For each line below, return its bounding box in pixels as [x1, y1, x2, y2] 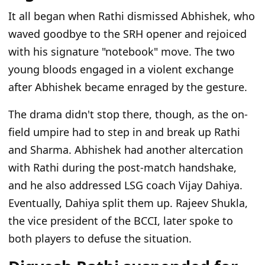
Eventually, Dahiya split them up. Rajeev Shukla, [8, 195, 248, 210]
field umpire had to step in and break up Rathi [8, 124, 240, 139]
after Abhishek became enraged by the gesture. [8, 79, 247, 94]
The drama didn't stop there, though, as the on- [8, 106, 248, 121]
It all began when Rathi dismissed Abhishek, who [8, 8, 255, 23]
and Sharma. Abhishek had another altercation [8, 142, 243, 157]
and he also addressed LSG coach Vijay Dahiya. [8, 177, 243, 192]
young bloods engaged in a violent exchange [8, 62, 234, 76]
